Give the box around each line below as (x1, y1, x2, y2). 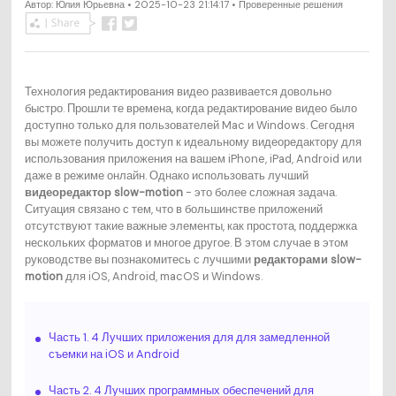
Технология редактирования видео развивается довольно (24, 83, 331, 99)
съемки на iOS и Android (48, 346, 179, 362)
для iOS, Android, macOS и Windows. (65, 268, 263, 284)
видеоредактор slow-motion (24, 184, 186, 200)
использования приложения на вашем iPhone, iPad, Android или (24, 150, 362, 166)
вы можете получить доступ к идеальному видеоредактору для (24, 133, 362, 149)
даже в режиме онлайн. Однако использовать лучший (24, 167, 308, 183)
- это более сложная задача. (185, 184, 337, 200)
